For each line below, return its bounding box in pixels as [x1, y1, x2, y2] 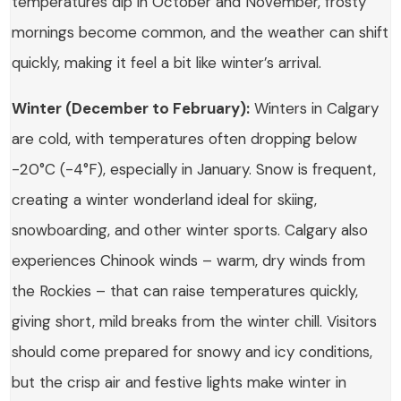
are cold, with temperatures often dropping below [12, 129, 358, 149]
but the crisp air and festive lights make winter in [12, 372, 347, 393]
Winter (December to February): [12, 98, 251, 119]
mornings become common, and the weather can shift [12, 22, 389, 43]
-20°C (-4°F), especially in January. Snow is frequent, [12, 159, 377, 180]
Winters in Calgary [250, 98, 380, 119]
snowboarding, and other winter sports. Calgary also [12, 220, 369, 241]
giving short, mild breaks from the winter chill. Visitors [12, 311, 378, 332]
